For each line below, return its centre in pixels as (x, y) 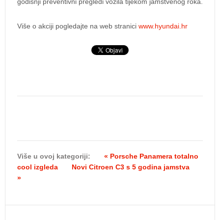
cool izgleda (38, 167)
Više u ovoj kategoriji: (54, 156)
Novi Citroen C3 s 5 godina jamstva (131, 167)
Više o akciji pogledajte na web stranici (78, 26)
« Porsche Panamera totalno (151, 156)
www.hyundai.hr (163, 26)
